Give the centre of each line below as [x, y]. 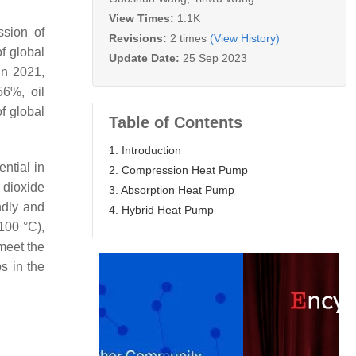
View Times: [143, 18]
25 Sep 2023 [215, 58]
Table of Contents [176, 122]
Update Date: [146, 58]
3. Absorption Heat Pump [172, 190]
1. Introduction [145, 150]
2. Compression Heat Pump [178, 170]
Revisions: [139, 38]
